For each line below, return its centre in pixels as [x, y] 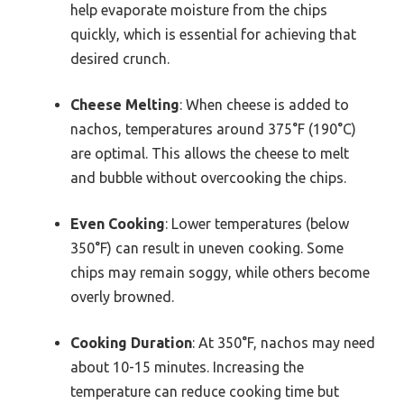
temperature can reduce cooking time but [205, 392]
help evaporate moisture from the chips [199, 10]
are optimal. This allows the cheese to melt [210, 154]
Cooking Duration [131, 343]
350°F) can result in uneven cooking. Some [207, 248]
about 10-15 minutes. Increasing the [187, 367]
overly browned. [122, 297]
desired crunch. [120, 59]
